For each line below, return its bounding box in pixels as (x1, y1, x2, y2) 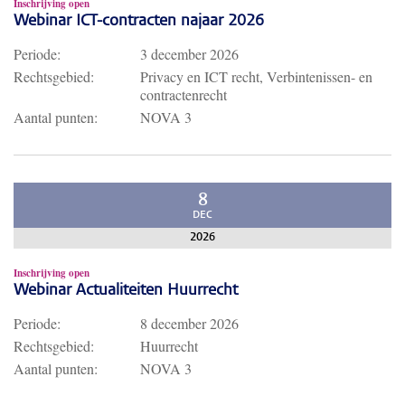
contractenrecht (140, 85, 227, 104)
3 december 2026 (140, 44, 239, 63)
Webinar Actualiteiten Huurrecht (14, 283, 238, 299)
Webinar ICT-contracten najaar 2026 (14, 14, 264, 30)
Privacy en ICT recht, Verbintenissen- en (140, 67, 372, 86)
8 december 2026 (140, 314, 239, 333)
